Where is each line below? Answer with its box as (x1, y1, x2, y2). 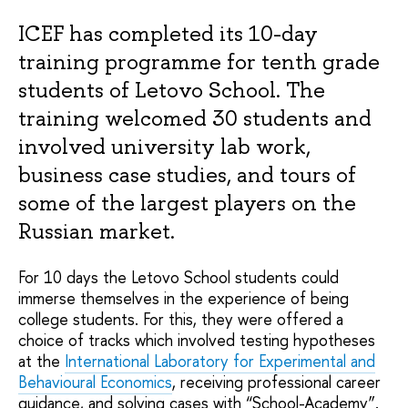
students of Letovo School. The (18, 75, 325, 104)
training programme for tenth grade (18, 46, 380, 76)
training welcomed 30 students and (18, 103, 372, 132)
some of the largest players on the (18, 188, 356, 217)
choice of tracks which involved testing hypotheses (18, 328, 375, 352)
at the (18, 349, 65, 372)
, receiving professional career (172, 370, 381, 393)
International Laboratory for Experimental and (65, 349, 375, 372)
